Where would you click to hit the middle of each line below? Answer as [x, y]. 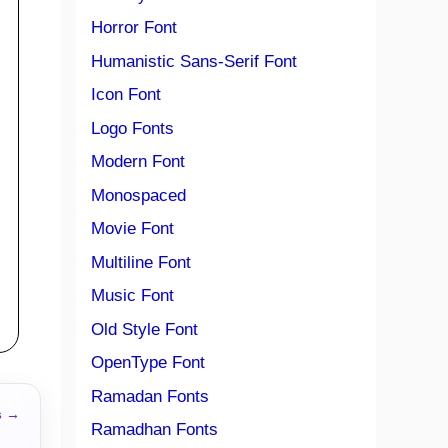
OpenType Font [148, 362]
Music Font [132, 295]
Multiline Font [141, 262]
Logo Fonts [132, 128]
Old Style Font [144, 329]
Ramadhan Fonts [154, 429]
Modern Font [138, 161]
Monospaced [138, 195]
